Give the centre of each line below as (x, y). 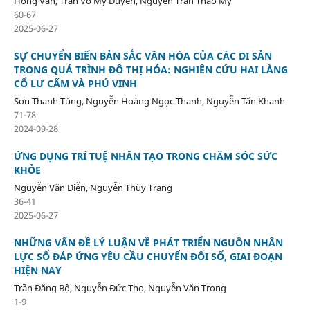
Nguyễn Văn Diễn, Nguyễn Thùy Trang (93, 187)
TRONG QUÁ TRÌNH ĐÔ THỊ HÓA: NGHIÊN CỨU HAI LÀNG (151, 69)
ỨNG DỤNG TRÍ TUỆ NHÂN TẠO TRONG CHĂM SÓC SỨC (145, 156)
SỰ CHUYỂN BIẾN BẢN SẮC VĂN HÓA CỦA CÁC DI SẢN (143, 55)
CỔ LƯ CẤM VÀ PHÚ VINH (75, 83)
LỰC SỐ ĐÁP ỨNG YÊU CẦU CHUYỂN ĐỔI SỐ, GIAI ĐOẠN (148, 256)
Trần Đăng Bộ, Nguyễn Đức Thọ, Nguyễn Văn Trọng (120, 288)
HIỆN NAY (37, 270)
